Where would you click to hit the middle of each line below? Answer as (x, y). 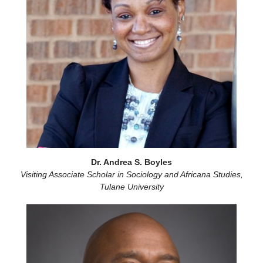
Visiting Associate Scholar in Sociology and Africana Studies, (131, 174)
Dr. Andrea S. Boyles (131, 162)
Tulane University (131, 187)
